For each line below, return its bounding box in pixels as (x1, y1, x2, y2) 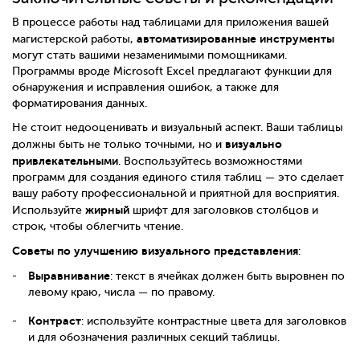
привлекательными (12, 153, 118, 167)
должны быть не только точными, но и (12, 137, 225, 150)
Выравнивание (28, 268, 110, 282)
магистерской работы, (12, 32, 137, 45)
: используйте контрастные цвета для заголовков (81, 314, 346, 327)
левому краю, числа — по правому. (28, 285, 215, 298)
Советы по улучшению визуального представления (12, 243, 298, 257)
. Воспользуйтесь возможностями (118, 154, 302, 167)
